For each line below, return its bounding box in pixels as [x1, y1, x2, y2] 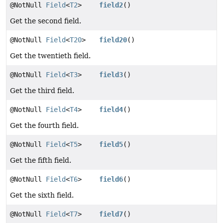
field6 [99, 175, 123, 184]
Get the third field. [10, 87, 74, 95]
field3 [99, 71, 123, 79]
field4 [99, 106, 123, 114]
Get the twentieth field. [10, 52, 91, 60]
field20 [99, 36, 127, 44]
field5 [99, 140, 123, 149]
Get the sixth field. [10, 191, 74, 200]
